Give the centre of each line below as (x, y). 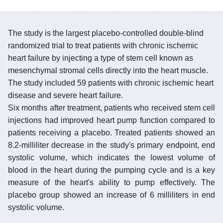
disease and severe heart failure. (65, 95)
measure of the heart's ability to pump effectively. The (111, 182)
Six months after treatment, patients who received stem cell (111, 108)
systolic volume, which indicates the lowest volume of (111, 157)
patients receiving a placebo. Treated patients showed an (111, 132)
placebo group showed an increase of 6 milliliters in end (111, 195)
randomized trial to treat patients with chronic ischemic (103, 45)
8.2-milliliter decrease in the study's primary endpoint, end (111, 145)
